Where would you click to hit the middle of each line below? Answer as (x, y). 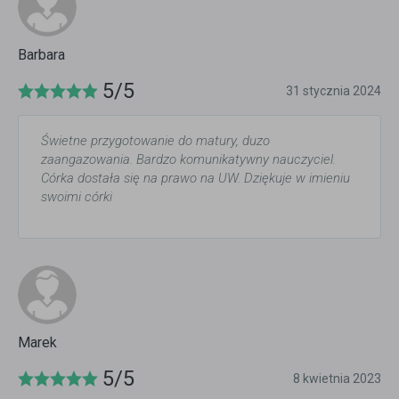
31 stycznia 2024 (334, 91)
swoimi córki (77, 197)
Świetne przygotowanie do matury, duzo (155, 141)
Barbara (41, 55)
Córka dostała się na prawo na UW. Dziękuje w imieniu (195, 178)
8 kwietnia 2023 (337, 379)
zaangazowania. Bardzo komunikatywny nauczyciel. (188, 159)
